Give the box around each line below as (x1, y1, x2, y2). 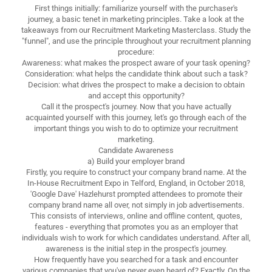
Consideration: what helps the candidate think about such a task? (24, 69, 248, 78)
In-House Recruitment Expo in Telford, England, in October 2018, (27, 178, 245, 188)
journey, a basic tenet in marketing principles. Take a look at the (28, 14, 244, 24)
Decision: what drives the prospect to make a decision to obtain (27, 80, 245, 89)
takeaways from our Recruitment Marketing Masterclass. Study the (21, 25, 251, 35)
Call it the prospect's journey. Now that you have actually (41, 101, 231, 111)
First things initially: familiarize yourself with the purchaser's (34, 3, 238, 13)
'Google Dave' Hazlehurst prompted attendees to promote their (30, 189, 242, 199)
